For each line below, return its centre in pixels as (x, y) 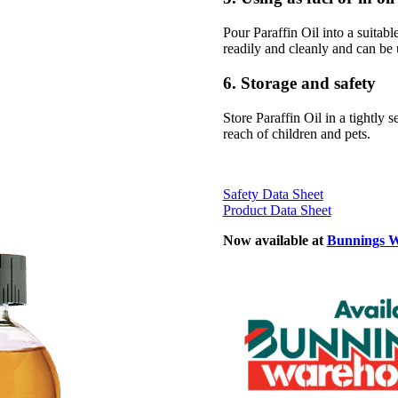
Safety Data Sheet (273, 194)
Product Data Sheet (277, 210)
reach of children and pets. (296, 133)
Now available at (275, 240)
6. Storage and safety (299, 83)
